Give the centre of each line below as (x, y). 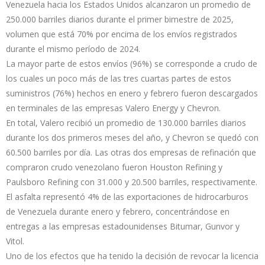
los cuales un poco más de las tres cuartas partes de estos (119, 78)
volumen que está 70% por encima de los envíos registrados (122, 34)
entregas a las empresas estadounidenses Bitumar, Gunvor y (123, 226)
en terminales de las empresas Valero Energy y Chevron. (113, 108)
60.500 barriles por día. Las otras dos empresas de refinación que (131, 152)
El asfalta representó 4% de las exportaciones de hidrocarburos (127, 196)
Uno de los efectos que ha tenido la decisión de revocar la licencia (132, 256)
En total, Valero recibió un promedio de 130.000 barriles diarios (126, 122)
